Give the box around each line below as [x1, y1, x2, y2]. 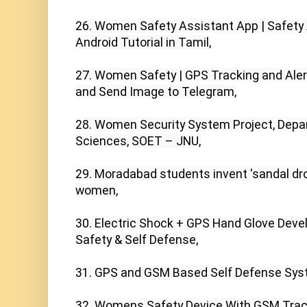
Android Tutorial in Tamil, [75, 35, 211, 50]
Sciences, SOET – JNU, [75, 134, 201, 149]
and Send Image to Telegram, [75, 84, 236, 99]
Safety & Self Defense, [75, 232, 198, 247]
